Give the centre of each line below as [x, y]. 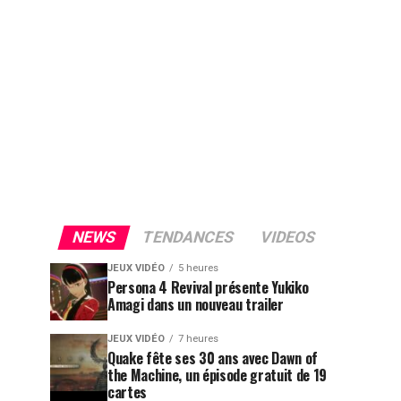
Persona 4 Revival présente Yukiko [208, 287]
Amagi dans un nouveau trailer [196, 304]
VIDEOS [287, 237]
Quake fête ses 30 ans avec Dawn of [213, 358]
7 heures [198, 339]
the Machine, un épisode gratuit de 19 [218, 375]
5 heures [198, 268]
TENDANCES [188, 237]
